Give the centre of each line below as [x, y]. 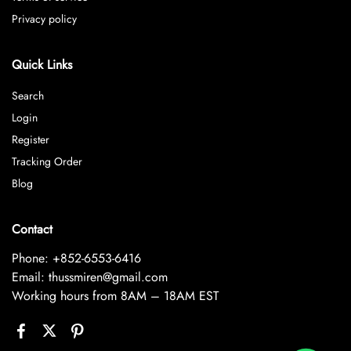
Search [28, 95]
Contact [32, 229]
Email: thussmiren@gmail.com [90, 277]
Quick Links [42, 64]
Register [31, 139]
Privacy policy [44, 18]
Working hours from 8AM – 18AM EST [115, 295]
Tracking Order [47, 161]
